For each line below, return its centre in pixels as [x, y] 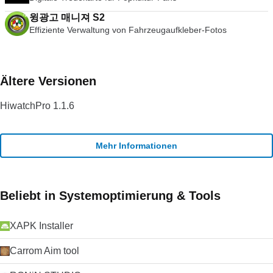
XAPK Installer [41, 226]
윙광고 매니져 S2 [67, 17]
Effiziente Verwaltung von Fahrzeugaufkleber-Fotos [128, 30]
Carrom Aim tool [44, 251]
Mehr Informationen [136, 145]
